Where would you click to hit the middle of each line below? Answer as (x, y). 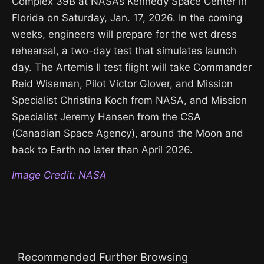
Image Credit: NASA (59, 175)
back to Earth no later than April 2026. (102, 150)
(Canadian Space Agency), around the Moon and (128, 133)
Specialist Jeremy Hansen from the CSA (106, 117)
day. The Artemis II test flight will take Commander (132, 67)
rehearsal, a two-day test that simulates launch (124, 51)
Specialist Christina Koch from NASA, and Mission (129, 100)
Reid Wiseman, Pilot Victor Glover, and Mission (122, 84)
